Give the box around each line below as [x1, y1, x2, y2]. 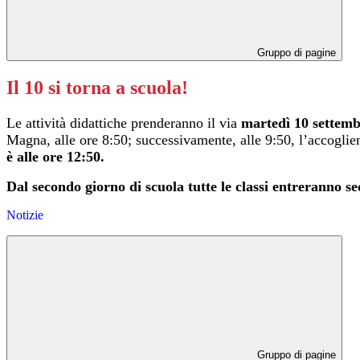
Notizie [6, 207, 43, 222]
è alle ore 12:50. [6, 148, 104, 165]
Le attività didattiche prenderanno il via [6, 114, 241, 131]
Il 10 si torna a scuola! [6, 77, 188, 99]
